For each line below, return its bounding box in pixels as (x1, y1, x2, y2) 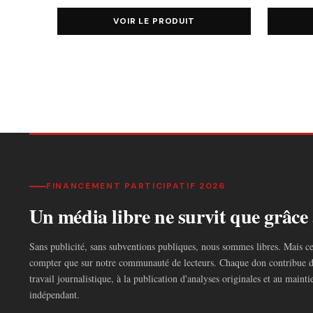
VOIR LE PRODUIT (113, 15, 195, 27)
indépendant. (29, 288, 80, 302)
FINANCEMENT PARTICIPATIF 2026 (46, 180, 226, 192)
